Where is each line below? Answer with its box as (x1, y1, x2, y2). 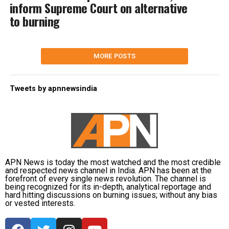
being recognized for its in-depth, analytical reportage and (5, 182, 211, 192)
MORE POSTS (93, 52, 136, 60)
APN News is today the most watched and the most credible (5, 157, 221, 168)
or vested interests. (5, 198, 75, 209)
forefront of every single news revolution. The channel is (5, 174, 206, 184)
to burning (9, 12, 60, 31)
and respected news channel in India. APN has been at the (5, 166, 212, 176)
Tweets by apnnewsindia (9, 84, 97, 94)
